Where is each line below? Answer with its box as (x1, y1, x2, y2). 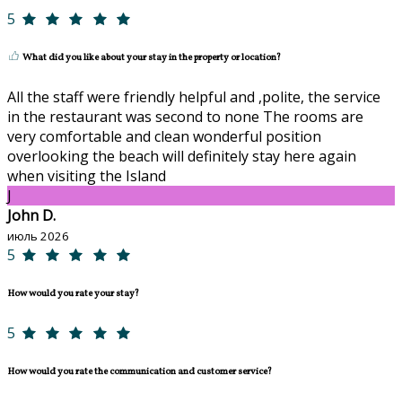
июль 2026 (7, 227, 69, 244)
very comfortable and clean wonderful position (7, 126, 321, 146)
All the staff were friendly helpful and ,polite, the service (7, 86, 380, 107)
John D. (7, 205, 56, 225)
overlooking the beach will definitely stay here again (7, 145, 356, 166)
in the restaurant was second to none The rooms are (7, 106, 363, 127)
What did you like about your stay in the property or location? (21, 50, 281, 65)
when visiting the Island (7, 165, 166, 186)
